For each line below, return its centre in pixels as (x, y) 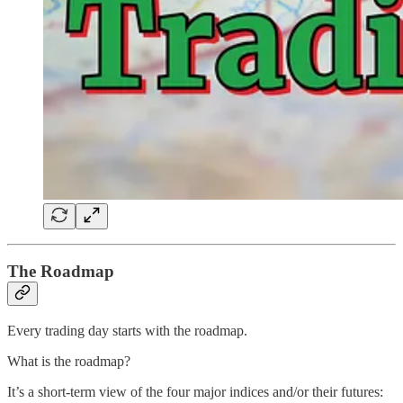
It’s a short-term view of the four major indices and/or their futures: (195, 391)
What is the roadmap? (69, 361)
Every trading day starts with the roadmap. (127, 330)
